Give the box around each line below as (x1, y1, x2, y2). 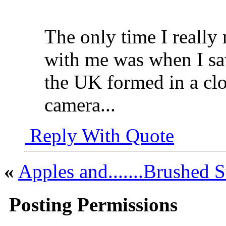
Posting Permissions (4, 193, 178, 215)
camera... (44, 93, 116, 116)
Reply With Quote (25, 124, 174, 146)
